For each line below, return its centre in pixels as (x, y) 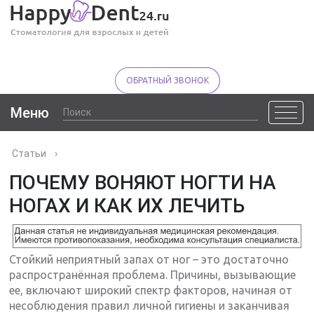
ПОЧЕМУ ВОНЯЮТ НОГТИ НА (143, 183)
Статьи (29, 153)
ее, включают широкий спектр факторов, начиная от (151, 290)
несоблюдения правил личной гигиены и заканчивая (150, 305)
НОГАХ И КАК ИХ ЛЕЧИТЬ (127, 206)
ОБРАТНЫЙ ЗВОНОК (168, 80)
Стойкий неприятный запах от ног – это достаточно (149, 259)
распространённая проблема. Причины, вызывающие (153, 274)
